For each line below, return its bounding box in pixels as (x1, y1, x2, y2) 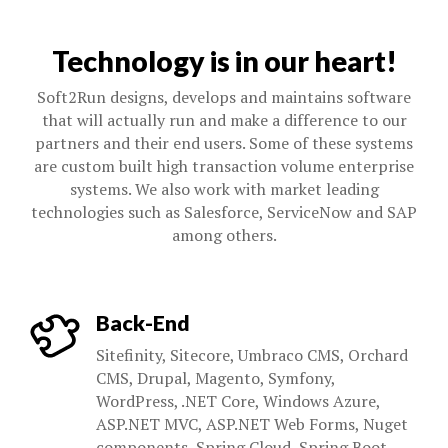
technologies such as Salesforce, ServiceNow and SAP (31, 201, 417, 223)
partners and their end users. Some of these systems (35, 132, 413, 154)
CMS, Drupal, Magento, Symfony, (96, 367, 335, 389)
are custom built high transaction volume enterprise (34, 155, 414, 177)
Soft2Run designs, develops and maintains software (37, 86, 411, 108)
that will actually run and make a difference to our (41, 109, 407, 131)
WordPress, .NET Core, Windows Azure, (96, 390, 380, 412)
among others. (171, 224, 277, 246)
